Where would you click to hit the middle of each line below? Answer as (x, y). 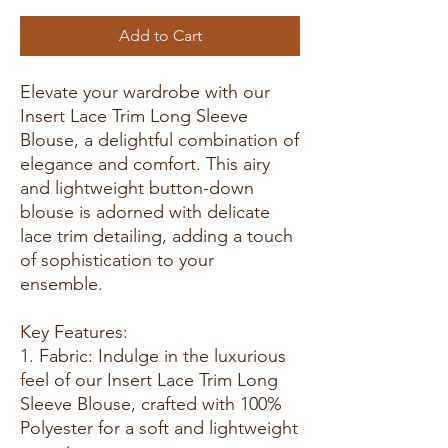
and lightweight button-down (137, 187)
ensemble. (61, 283)
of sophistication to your (117, 259)
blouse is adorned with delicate (145, 211)
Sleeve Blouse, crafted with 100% (151, 403)
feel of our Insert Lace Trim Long (149, 379)
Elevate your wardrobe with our (145, 91)
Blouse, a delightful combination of (159, 139)
